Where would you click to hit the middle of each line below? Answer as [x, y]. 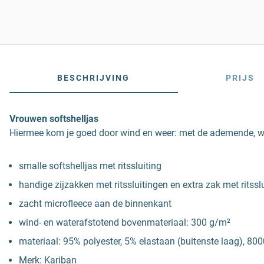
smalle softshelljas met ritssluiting [90, 166]
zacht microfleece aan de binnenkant [95, 204]
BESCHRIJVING [94, 78]
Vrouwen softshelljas [54, 119]
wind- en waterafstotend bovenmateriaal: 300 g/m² [125, 222]
